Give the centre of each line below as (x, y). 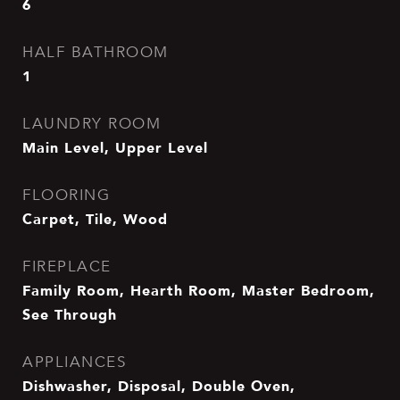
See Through (70, 314)
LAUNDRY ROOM (92, 124)
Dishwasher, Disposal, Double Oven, (159, 386)
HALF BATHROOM (96, 52)
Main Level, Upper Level (115, 147)
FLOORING (66, 195)
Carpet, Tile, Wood (95, 219)
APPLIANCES (74, 362)
